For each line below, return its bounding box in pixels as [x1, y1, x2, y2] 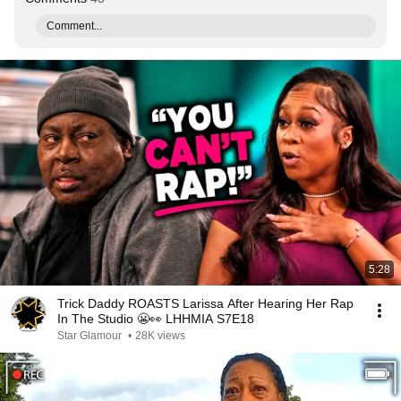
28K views [135, 329, 185, 342]
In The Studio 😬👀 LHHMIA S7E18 [57, 311, 254, 326]
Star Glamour [57, 329, 124, 342]
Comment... [47, 20, 102, 32]
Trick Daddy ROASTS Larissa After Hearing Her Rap [57, 296, 354, 311]
